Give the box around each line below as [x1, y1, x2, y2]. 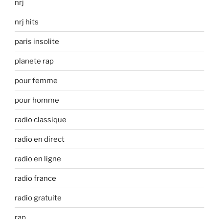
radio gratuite [15, 193, 62, 202]
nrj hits [15, 17, 39, 26]
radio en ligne [15, 154, 61, 163]
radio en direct [15, 134, 65, 144]
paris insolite [15, 37, 59, 46]
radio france [15, 174, 56, 183]
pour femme [15, 76, 58, 85]
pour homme [15, 95, 59, 105]
